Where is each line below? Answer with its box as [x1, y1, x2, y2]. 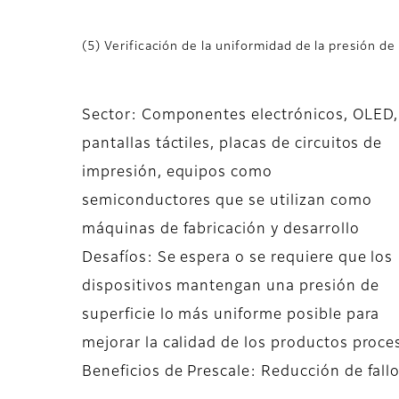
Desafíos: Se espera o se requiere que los [82, 251, 394, 266]
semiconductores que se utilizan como [82, 194, 372, 209]
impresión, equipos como [82, 166, 273, 181]
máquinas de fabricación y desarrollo [82, 223, 360, 238]
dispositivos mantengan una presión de [82, 280, 379, 295]
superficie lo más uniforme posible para [82, 308, 380, 323]
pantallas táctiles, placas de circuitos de [82, 137, 383, 152]
